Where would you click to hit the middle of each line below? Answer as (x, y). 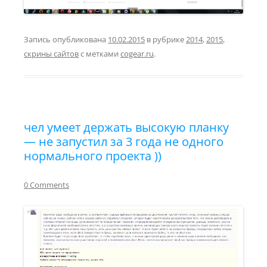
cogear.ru (137, 53)
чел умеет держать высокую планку (126, 127)
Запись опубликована (66, 39)
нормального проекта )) (93, 156)
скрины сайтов (51, 53)
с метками (100, 53)
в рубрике (165, 39)
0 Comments (46, 184)
